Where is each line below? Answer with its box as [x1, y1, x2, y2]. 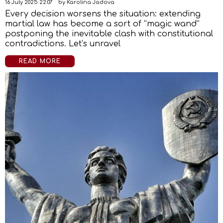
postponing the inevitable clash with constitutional [5, 29, 213, 38]
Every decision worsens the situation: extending [5, 9, 201, 18]
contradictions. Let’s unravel [5, 39, 120, 48]
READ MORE [19, 58, 61, 65]
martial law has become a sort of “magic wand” [5, 19, 200, 28]
